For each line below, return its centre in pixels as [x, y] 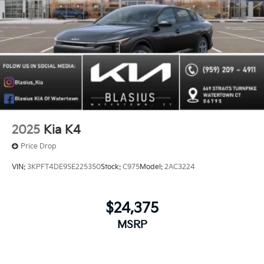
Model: [152, 167]
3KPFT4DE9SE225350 [64, 167]
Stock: [112, 167]
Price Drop [39, 146]
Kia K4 [62, 130]
